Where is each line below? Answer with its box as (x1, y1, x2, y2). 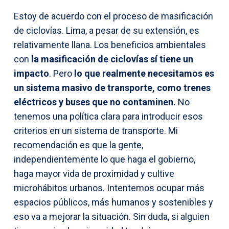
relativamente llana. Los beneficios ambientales (14, 39, 206, 50)
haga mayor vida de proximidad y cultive (14, 168, 174, 179)
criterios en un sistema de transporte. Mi (14, 125, 178, 136)
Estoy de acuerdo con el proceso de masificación (14, 10, 213, 21)
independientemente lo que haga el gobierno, (14, 153, 195, 165)
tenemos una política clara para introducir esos (14, 110, 203, 122)
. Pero (49, 67, 72, 79)
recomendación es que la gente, (14, 139, 143, 150)
